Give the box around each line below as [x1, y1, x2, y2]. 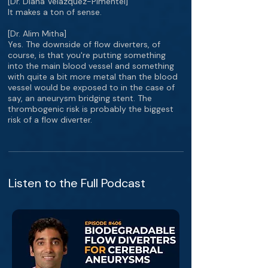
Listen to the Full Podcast [8, 175, 145, 191]
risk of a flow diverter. [8, 114, 92, 125]
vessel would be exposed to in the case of [8, 82, 175, 93]
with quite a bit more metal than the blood [8, 71, 178, 82]
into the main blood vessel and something [8, 60, 174, 71]
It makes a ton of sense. [8, 7, 102, 17]
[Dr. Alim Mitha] [8, 28, 66, 39]
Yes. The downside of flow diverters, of [8, 39, 160, 50]
